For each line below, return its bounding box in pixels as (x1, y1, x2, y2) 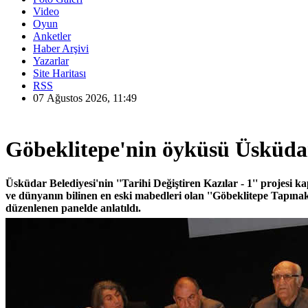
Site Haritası (33, 67, 86, 79)
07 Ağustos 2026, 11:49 (33, 92, 137, 104)
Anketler (33, 30, 71, 42)
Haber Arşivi (33, 43, 89, 54)
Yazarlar (33, 55, 69, 67)
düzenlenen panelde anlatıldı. (5, 201, 141, 214)
